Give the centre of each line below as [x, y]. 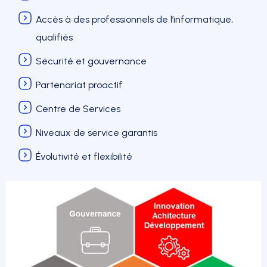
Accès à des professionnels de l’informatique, [134, 19]
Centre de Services [78, 108]
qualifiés [54, 37]
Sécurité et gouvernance [91, 61]
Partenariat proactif [79, 85]
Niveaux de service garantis [97, 132]
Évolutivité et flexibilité [84, 156]
